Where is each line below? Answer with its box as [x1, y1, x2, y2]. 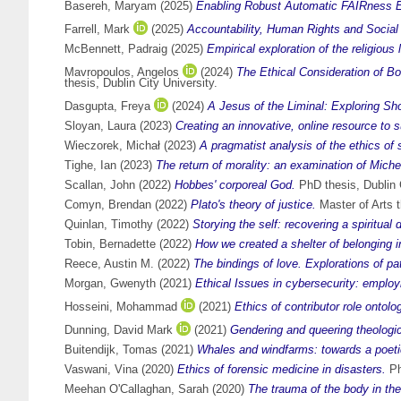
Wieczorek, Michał [64, 139, 160, 153]
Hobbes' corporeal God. [175, 178, 295, 192]
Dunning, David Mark [64, 323, 173, 337]
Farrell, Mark [64, 22, 130, 37]
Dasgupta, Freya [64, 99, 150, 114]
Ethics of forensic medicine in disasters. [177, 363, 386, 377]
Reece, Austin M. [64, 257, 154, 271]
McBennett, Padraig [64, 42, 167, 56]
